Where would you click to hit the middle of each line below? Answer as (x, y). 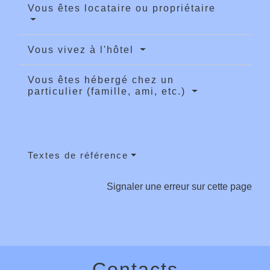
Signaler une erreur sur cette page (179, 187)
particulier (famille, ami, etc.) (108, 92)
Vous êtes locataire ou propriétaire (122, 8)
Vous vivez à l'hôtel (83, 50)
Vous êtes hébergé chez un (101, 80)
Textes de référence (78, 155)
